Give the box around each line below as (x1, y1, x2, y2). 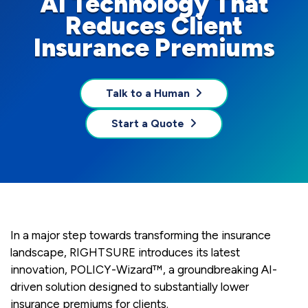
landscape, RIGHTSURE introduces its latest (10, 245, 240, 260)
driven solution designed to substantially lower (10, 280, 249, 294)
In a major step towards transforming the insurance (10, 228, 271, 243)
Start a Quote (111, 117, 184, 131)
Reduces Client (65, 11, 243, 41)
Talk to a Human (106, 87, 190, 100)
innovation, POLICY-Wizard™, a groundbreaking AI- (10, 263, 277, 277)
